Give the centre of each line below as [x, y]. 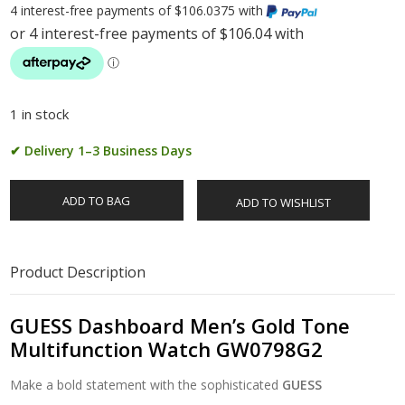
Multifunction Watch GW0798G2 [167, 349]
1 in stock [40, 114]
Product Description [78, 273]
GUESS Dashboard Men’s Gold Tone [180, 326]
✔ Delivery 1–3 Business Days [101, 151]
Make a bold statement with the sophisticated [146, 385]
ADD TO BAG [97, 201]
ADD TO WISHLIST [283, 203]
